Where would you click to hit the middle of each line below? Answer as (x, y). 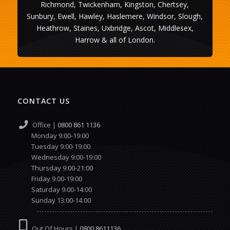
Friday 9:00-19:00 (50, 178)
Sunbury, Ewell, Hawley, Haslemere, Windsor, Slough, (115, 16)
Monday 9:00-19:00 (60, 135)
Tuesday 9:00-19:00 (54, 146)
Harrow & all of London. (115, 40)
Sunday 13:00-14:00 (54, 200)
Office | (42, 124)
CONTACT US (43, 101)
